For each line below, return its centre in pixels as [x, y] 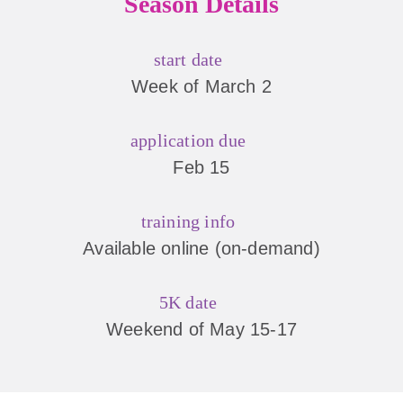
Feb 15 [201, 167]
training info [188, 221]
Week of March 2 [201, 86]
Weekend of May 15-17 [201, 329]
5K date [188, 302]
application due [188, 140]
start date [188, 59]
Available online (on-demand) [201, 248]
